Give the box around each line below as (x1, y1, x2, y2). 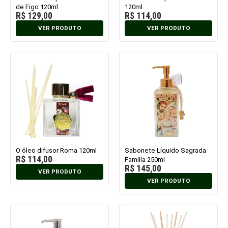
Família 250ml (125, 155, 165, 163)
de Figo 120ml (16, 3, 58, 11)
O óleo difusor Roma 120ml (16, 146, 97, 154)
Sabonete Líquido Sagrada (125, 146, 206, 154)
